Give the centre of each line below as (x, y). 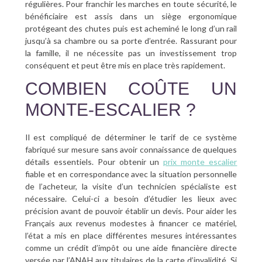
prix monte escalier (200, 162)
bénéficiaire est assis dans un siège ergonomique (131, 16)
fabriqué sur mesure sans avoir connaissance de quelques (131, 150)
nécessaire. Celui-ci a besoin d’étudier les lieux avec (131, 199)
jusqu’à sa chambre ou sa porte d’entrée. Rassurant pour (131, 41)
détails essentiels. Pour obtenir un (94, 162)
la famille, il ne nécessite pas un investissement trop (131, 53)
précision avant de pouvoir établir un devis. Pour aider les (131, 211)
